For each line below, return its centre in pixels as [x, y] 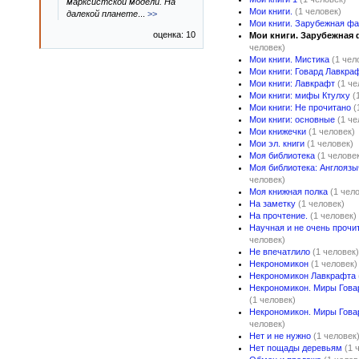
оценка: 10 [174, 34]
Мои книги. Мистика [289, 59]
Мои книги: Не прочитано [300, 107]
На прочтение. [278, 216]
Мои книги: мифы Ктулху [300, 95]
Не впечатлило [280, 252]
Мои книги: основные [292, 119]
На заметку [272, 204]
